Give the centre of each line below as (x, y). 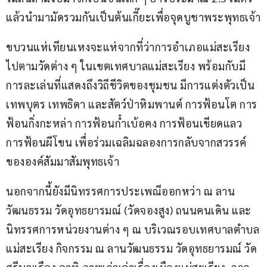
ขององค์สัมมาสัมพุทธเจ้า (63, 161)
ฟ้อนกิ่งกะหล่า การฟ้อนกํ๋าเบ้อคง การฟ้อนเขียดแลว (125, 123)
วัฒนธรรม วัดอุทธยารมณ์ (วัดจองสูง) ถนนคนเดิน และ (129, 210)
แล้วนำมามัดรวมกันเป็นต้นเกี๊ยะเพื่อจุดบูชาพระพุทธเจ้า (133, 17)
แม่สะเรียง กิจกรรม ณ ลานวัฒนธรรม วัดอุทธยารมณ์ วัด (131, 248)
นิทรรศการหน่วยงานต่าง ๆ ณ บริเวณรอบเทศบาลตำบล (133, 229)
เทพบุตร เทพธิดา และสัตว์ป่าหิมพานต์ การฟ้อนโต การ (132, 104)
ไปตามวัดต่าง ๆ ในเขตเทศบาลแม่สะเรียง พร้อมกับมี (126, 66)
